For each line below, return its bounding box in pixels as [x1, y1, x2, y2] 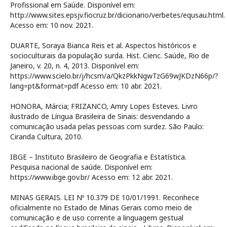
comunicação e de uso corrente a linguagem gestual [10, 213, 183, 222]
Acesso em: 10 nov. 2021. [10, 20, 93, 30]
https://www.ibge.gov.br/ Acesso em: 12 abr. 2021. [10, 172, 173, 182]
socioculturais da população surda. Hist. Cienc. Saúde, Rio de [10, 51, 209, 60]
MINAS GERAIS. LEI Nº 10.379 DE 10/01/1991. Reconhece [10, 193, 199, 202]
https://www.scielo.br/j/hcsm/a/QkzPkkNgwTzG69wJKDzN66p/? [10, 71, 218, 81]
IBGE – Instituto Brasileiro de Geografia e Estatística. [10, 152, 186, 162]
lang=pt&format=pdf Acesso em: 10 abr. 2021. [10, 81, 162, 91]
